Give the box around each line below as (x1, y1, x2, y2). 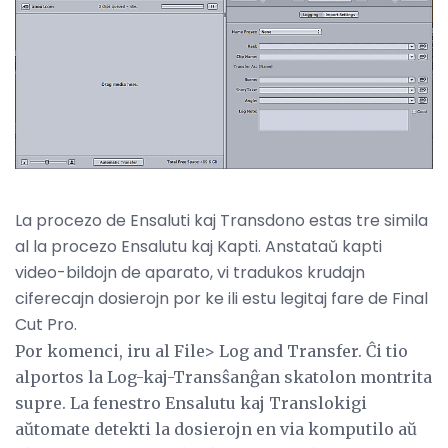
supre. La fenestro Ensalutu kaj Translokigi (15, 393, 367, 414)
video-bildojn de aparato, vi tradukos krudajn (15, 261, 365, 285)
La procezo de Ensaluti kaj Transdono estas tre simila (15, 209, 428, 233)
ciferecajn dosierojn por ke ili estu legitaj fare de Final (15, 287, 428, 311)
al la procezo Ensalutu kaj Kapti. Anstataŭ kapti (15, 235, 382, 259)
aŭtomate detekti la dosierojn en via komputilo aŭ (15, 419, 417, 440)
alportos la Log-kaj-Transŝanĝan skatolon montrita (15, 367, 432, 388)
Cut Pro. (15, 313, 77, 337)
